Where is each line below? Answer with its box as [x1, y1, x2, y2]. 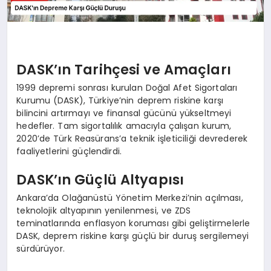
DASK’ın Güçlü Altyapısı [16, 170, 184, 190]
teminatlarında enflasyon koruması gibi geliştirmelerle [16, 217, 250, 229]
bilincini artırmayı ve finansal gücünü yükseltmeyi [16, 106, 232, 119]
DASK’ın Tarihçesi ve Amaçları [16, 60, 231, 80]
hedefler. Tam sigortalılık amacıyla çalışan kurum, [16, 119, 232, 132]
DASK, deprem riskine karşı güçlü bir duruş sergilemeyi [16, 229, 249, 242]
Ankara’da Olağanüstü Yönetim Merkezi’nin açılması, [16, 191, 243, 204]
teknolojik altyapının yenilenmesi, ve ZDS [16, 204, 191, 217]
